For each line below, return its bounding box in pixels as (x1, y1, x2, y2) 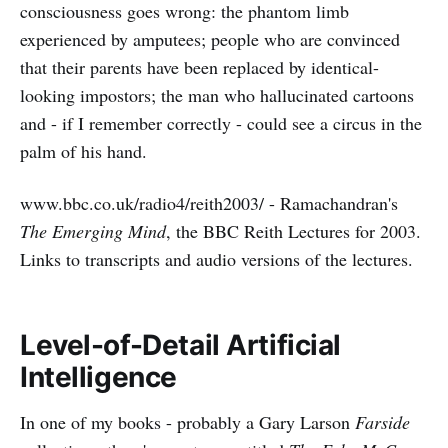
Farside (355, 410, 410, 434)
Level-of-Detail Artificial (20, 328, 342, 362)
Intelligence (20, 360, 177, 394)
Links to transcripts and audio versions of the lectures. (20, 247, 413, 271)
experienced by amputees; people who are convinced (20, 27, 400, 51)
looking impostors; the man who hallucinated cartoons (20, 83, 414, 107)
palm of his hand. (20, 139, 147, 163)
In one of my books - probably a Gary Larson (20, 410, 355, 434)
